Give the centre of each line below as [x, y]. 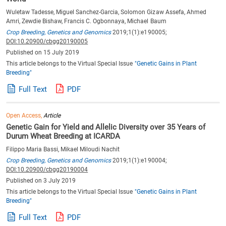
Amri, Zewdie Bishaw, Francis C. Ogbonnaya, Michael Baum [86, 21]
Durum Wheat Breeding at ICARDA [63, 136]
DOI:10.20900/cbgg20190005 [47, 41]
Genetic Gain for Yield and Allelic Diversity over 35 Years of [106, 127]
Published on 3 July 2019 [41, 180]
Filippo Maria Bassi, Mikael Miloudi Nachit [63, 149]
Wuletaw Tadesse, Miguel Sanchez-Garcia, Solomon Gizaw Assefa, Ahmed [106, 12]
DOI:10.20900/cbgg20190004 [47, 169]
